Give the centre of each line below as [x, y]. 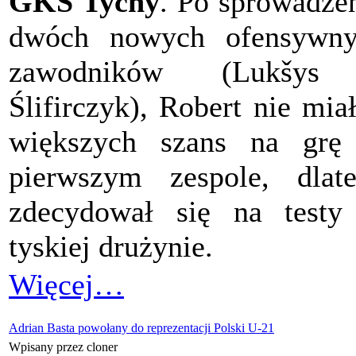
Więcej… [66, 285]
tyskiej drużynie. [111, 247]
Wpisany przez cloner [65, 347]
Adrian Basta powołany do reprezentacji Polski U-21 [141, 328]
